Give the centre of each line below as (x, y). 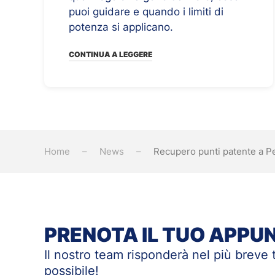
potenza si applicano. (121, 27)
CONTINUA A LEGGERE (110, 55)
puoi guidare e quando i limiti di (146, 11)
